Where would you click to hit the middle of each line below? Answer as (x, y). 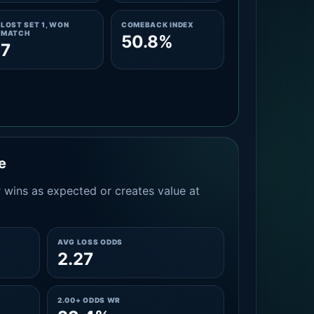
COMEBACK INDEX (157, 25)
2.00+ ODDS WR (89, 300)
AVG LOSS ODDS (90, 242)
